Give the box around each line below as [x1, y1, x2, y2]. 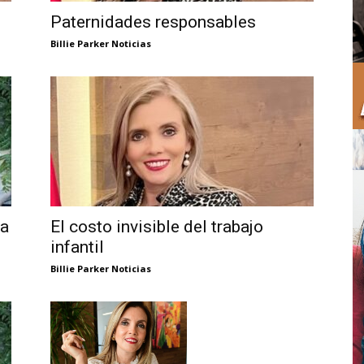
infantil [50, 237, 104, 257]
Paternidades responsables [50, 12, 256, 32]
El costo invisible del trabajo [50, 217, 263, 236]
